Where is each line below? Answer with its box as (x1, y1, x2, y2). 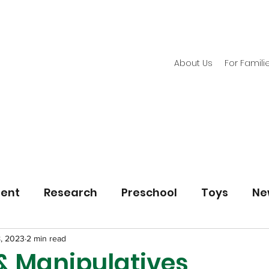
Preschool (121, 184, 177, 200)
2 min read (26, 233, 66, 243)
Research (44, 184, 97, 200)
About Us (174, 57, 213, 69)
